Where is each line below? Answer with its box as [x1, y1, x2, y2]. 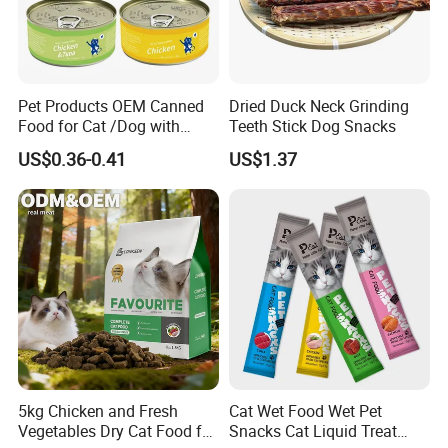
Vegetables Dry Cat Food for [18, 420, 217, 443]
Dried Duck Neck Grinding [228, 94, 409, 117]
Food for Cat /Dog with [18, 114, 181, 137]
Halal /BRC [18, 134, 97, 157]
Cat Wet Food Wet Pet [228, 400, 382, 423]
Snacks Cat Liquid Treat [228, 420, 397, 443]
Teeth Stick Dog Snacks [228, 114, 396, 137]
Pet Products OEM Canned [18, 94, 205, 117]
